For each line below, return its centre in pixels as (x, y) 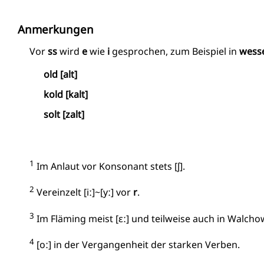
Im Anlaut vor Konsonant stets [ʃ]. (110, 166)
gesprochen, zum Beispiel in (174, 51)
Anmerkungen (56, 29)
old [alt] (61, 74)
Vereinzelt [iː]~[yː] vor (84, 192)
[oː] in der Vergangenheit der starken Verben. (137, 245)
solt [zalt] (64, 114)
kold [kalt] (66, 94)
